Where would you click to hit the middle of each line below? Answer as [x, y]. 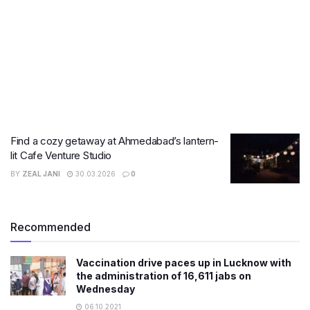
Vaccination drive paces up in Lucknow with [184, 262]
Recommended [51, 227]
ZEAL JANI [41, 174]
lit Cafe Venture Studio [61, 155]
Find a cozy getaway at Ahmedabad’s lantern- [115, 141]
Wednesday [106, 289]
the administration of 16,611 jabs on [164, 275]
